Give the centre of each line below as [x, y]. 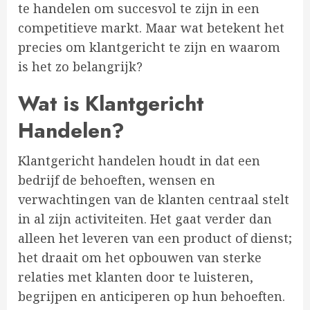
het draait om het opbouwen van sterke [140, 258]
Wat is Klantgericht [111, 104]
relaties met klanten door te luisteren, [136, 277]
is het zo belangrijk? [80, 67]
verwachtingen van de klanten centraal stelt [154, 200]
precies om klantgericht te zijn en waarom [149, 47]
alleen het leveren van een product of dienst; [155, 238]
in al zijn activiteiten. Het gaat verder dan [145, 219]
